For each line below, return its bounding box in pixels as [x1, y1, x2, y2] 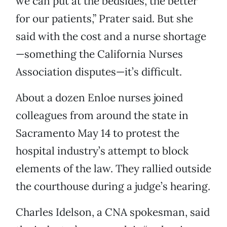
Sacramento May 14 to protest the [16, 126, 179, 140]
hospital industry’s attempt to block [16, 144, 188, 158]
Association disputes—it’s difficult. [16, 65, 182, 79]
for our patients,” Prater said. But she [16, 12, 193, 26]
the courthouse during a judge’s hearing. [16, 179, 210, 194]
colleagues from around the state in [16, 108, 188, 123]
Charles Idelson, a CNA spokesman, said [16, 205, 210, 219]
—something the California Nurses [16, 47, 183, 61]
